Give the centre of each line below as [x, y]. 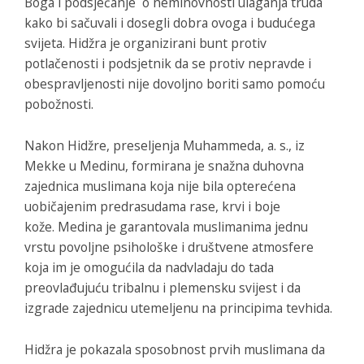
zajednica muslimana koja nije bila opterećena [160, 186]
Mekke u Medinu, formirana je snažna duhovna [164, 166]
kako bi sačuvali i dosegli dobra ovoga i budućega [170, 23]
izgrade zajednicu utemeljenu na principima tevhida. [178, 308]
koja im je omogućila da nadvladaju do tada [149, 268]
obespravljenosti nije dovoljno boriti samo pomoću [175, 84]
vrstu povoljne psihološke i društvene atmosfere [169, 247]
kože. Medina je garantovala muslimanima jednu [166, 227]
